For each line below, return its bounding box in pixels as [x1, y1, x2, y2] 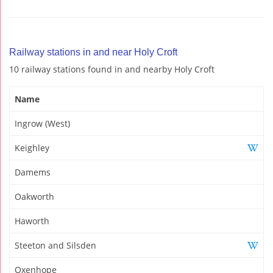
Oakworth [15, 190, 54, 202]
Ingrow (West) [15, 117, 70, 129]
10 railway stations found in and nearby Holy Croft [9, 63, 214, 75]
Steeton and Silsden [15, 239, 96, 251]
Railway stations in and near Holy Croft [9, 46, 177, 57]
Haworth [15, 214, 49, 227]
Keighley [15, 141, 49, 154]
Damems [15, 166, 51, 178]
